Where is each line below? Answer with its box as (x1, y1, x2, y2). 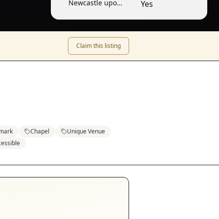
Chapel (30, 127, 49, 135)
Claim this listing (76, 42, 121, 50)
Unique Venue (67, 127, 105, 135)
